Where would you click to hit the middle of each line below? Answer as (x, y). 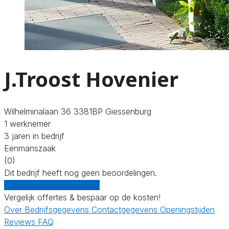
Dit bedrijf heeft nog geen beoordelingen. (81, 173)
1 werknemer (27, 123)
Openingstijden (187, 209)
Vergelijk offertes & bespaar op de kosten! (82, 197)
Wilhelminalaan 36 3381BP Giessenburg (78, 111)
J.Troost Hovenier (91, 79)
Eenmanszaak (30, 148)
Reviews (21, 222)
